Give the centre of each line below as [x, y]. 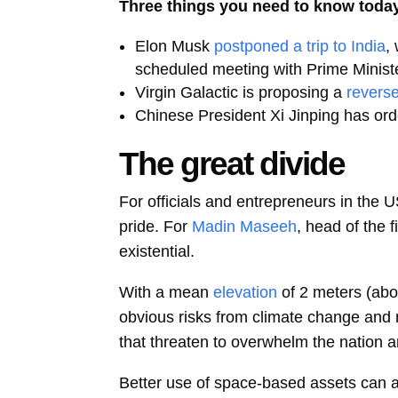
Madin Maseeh [245, 226]
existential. [157, 251]
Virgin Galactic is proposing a [239, 92]
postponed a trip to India [300, 46]
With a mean [164, 292]
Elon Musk [173, 46]
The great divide [232, 163]
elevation [246, 292]
